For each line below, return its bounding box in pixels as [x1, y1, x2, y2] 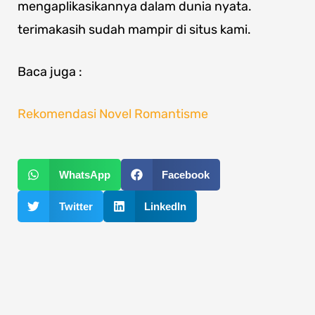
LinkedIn [144, 200, 186, 213]
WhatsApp [58, 169, 110, 181]
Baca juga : [18, 64, 82, 80]
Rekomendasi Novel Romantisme [18, 106, 208, 122]
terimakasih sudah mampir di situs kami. [18, 22, 251, 38]
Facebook [162, 169, 210, 181]
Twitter [58, 200, 93, 213]
